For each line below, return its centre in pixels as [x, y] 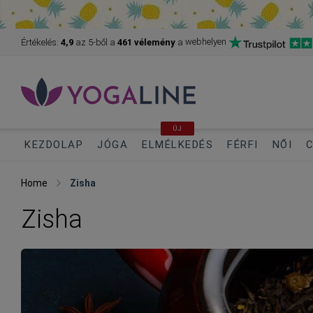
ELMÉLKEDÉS [177, 145]
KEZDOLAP [54, 145]
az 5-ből [92, 42]
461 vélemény [146, 42]
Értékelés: [41, 42]
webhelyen [206, 42]
